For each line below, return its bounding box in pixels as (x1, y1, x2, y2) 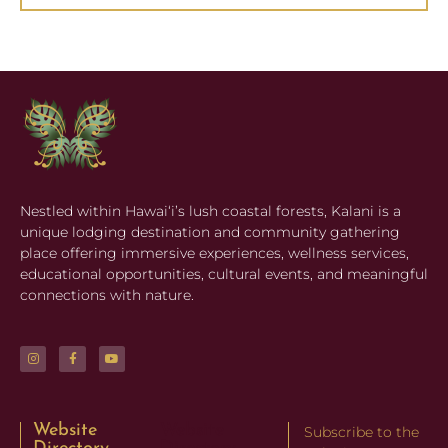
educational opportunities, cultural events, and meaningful (20, 264, 428, 283)
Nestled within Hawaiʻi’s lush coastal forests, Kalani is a (20, 201, 401, 220)
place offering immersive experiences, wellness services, (20, 243, 409, 262)
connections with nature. (20, 285, 194, 304)
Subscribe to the (304, 423, 420, 442)
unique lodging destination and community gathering (20, 222, 400, 241)
